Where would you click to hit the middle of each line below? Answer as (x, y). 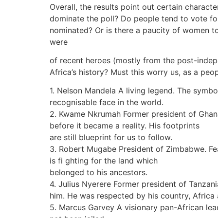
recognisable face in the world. (107, 102)
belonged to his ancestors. (99, 173)
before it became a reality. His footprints (125, 126)
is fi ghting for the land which (104, 161)
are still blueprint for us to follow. (111, 137)
